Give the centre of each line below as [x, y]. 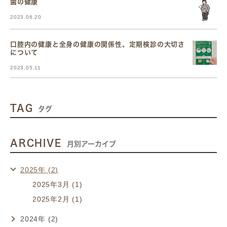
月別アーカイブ [91, 144]
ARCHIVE [36, 143]
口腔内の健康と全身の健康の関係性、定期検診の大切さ [98, 44]
